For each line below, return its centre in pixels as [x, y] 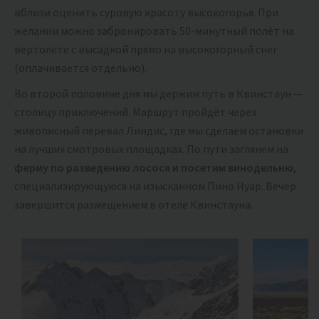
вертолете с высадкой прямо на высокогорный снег [146, 49]
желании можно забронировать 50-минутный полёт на [154, 30]
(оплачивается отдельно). [80, 67]
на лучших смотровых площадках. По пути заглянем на [151, 148]
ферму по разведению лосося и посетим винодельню [154, 167]
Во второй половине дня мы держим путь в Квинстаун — [158, 93]
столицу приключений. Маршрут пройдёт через [135, 111]
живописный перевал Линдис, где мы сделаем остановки [159, 130]
